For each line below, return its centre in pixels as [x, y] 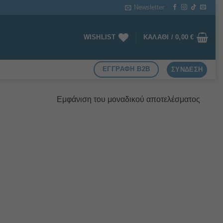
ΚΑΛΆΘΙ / [159, 37]
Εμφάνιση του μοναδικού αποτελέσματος [128, 99]
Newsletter [149, 7]
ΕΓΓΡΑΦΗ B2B [126, 69]
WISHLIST [100, 37]
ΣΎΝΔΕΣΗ [187, 69]
